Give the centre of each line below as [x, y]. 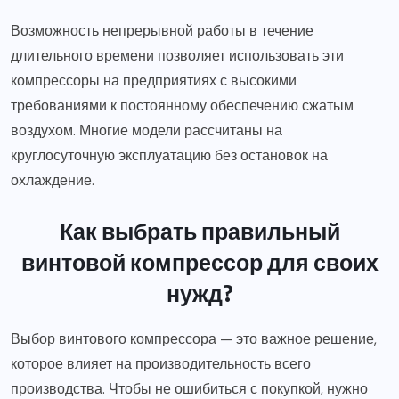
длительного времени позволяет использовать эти [177, 55]
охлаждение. [53, 180]
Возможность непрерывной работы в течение [162, 30]
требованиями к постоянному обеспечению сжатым [182, 105]
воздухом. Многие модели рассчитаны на [147, 130]
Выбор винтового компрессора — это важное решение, [194, 338]
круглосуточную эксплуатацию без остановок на [169, 155]
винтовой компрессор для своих [199, 261]
